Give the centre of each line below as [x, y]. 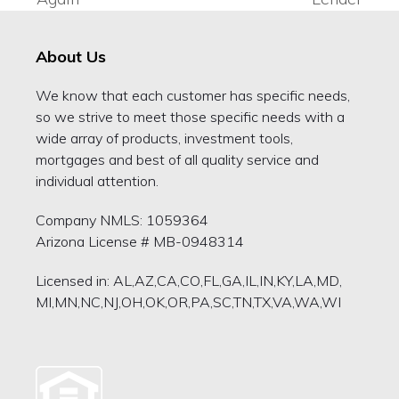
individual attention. [97, 181]
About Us [70, 57]
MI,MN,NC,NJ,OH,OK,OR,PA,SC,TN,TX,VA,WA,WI [188, 302]
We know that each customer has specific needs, [192, 96]
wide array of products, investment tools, [164, 138]
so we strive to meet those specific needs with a [190, 117]
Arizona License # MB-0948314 [139, 242]
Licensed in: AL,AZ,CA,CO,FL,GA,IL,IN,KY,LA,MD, [188, 281]
